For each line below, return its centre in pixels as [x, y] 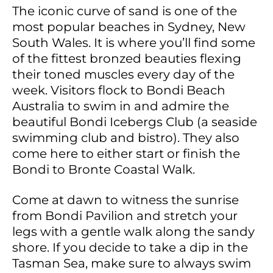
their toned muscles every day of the [123, 75]
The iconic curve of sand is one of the [125, 11]
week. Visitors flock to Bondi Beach [119, 90]
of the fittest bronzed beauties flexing [127, 59]
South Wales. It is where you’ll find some [134, 43]
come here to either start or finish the [126, 154]
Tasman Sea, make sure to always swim [132, 264]
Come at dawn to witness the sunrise [126, 200]
